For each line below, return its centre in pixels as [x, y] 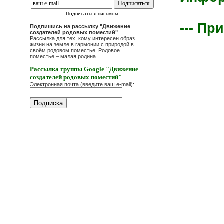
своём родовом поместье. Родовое [75, 50]
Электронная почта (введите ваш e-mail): [82, 84]
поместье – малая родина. [64, 56]
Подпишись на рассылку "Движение [80, 26]
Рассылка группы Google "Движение [84, 69]
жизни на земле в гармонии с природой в [82, 44]
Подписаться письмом [92, 14]
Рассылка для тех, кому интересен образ [82, 38]
